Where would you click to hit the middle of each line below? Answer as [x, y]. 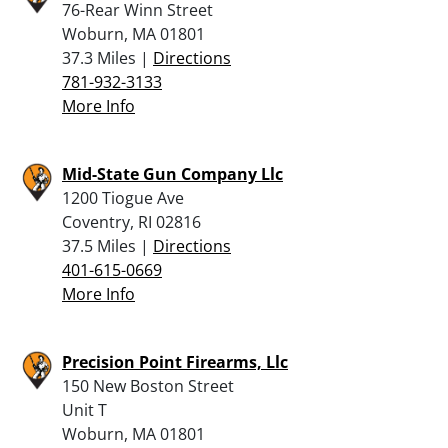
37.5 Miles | [107, 245]
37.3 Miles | [107, 57]
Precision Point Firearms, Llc [175, 361]
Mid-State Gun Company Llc [172, 173]
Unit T [84, 409]
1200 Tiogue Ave [123, 197]
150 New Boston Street [148, 385]
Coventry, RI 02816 [131, 221]
